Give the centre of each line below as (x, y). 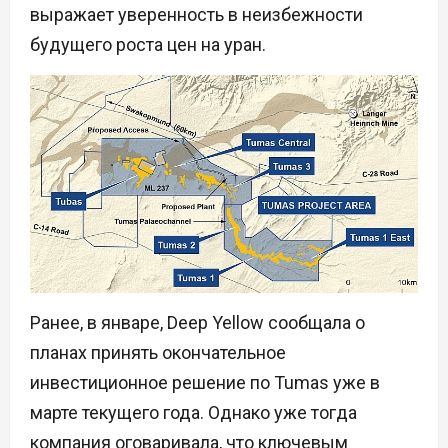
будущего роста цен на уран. (148, 44)
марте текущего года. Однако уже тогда (193, 413)
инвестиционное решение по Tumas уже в (205, 383)
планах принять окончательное (158, 353)
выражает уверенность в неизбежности (196, 14)
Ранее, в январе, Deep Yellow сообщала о (197, 323)
